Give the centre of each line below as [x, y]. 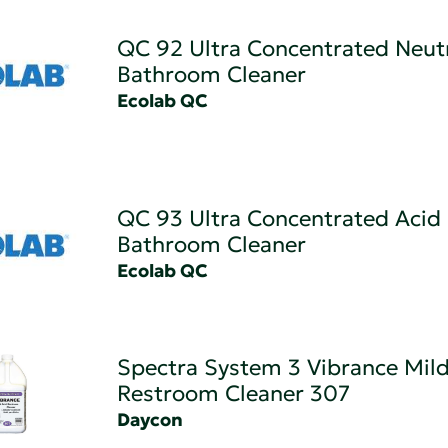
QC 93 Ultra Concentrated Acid [278, 219]
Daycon [149, 419]
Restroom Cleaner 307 [233, 393]
